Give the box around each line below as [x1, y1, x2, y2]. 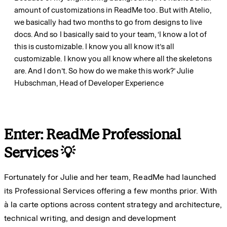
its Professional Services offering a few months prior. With [4, 185, 217, 196]
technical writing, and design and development [4, 213, 176, 223]
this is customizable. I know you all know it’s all [14, 42, 174, 51]
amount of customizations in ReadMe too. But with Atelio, [14, 5, 212, 15]
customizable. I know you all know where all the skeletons [14, 54, 212, 63]
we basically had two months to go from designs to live [14, 17, 203, 27]
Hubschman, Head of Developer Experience [14, 78, 164, 88]
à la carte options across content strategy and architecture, [4, 199, 222, 209]
